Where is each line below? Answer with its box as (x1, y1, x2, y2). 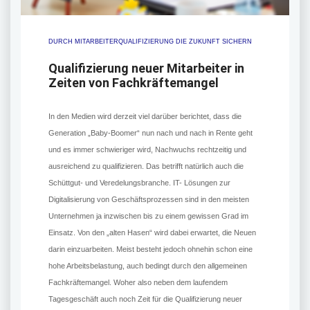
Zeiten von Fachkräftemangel (48, 75, 219, 91)
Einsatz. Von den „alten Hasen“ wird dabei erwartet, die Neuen (48, 228, 256, 237)
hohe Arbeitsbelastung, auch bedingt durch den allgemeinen (48, 262, 247, 271)
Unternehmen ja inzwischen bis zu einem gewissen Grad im (48, 212, 248, 221)
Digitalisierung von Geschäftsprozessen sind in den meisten (48, 195, 249, 204)
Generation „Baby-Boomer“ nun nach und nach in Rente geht (48, 129, 253, 138)
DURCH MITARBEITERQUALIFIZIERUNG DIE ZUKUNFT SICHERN (48, 38, 252, 46)
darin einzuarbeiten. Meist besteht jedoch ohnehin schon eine (48, 245, 253, 254)
